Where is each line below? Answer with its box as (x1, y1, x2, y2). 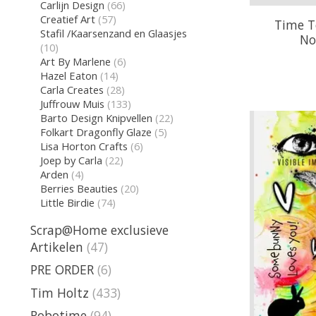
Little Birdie (39, 195, 95, 209)
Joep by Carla (39, 152, 102, 167)
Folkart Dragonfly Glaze (39, 124, 152, 139)
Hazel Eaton (39, 68, 97, 83)
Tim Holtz (30, 284, 89, 301)
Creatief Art (39, 11, 95, 26)
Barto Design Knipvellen (39, 110, 152, 125)
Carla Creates (39, 82, 104, 97)
